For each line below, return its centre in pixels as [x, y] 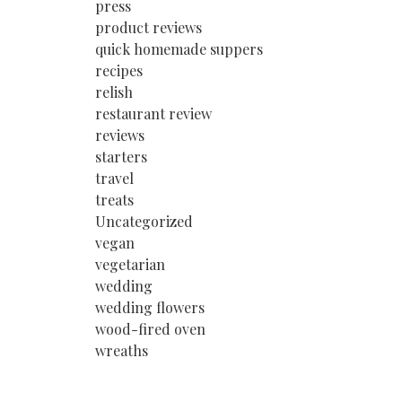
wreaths [122, 350]
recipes [119, 70]
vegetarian [130, 264]
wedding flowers [150, 307]
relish [114, 92]
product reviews [149, 27]
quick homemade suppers [179, 48]
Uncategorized [144, 221]
